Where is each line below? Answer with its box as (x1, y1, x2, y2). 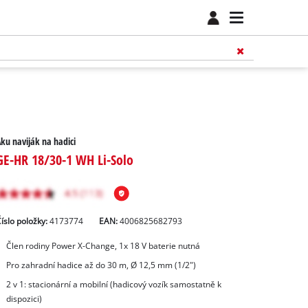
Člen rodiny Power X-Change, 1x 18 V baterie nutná (5, 241, 200, 252)
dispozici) (5, 293, 42, 304)
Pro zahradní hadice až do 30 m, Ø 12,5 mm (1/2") (5, 260, 196, 271)
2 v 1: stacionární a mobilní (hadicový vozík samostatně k (5, 278, 221, 289)
